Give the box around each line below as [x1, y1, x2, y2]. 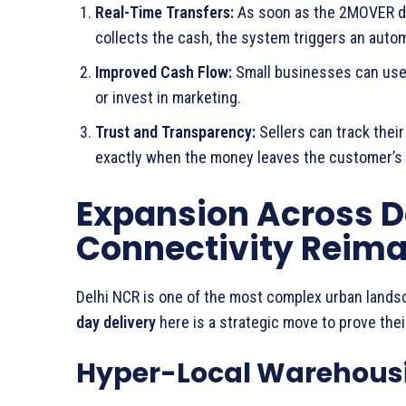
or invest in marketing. [95, 87, 241, 107]
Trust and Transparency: [95, 121, 256, 141]
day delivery [76, 312, 156, 332]
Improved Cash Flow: [95, 62, 232, 82]
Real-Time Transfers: [95, 2, 234, 22]
